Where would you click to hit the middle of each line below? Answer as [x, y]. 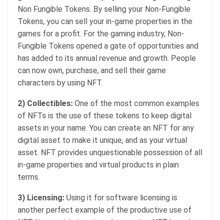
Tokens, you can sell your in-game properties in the [105, 21]
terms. [29, 177]
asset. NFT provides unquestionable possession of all [110, 152]
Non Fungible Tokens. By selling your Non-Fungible [104, 9]
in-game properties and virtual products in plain [98, 165]
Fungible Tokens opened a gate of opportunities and [108, 46]
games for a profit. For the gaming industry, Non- [101, 33]
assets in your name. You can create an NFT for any [106, 128]
